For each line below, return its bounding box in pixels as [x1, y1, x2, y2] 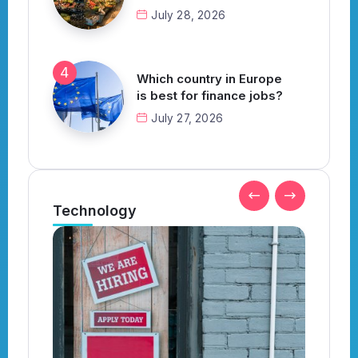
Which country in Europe [137, 71, 282, 87]
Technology [53, 201, 137, 219]
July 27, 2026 [151, 112, 224, 125]
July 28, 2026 [151, 9, 226, 22]
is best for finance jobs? [137, 88, 283, 104]
